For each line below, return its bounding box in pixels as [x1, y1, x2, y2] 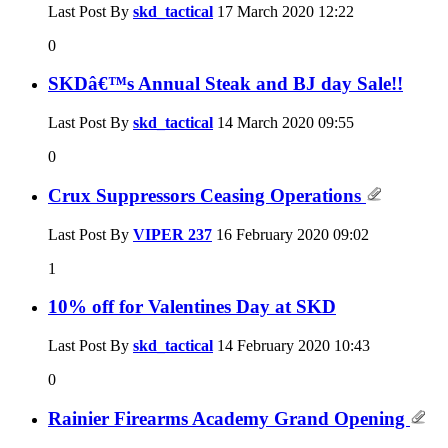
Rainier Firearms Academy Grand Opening [48, 407, 410, 429]
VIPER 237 [133, 225, 212, 243]
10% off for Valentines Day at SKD [48, 296, 336, 318]
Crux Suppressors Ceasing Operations [48, 184, 366, 206]
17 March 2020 [213, 2, 318, 20]
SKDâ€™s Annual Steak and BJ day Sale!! [48, 73, 403, 95]
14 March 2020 [213, 114, 318, 132]
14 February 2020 [213, 337, 334, 355]
